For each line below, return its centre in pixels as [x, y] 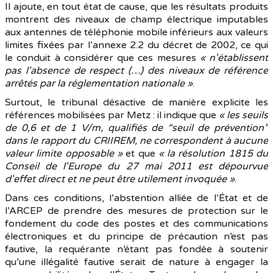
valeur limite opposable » [64, 154]
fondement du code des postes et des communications [136, 224]
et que [140, 154]
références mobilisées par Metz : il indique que [112, 115]
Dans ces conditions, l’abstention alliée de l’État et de [136, 198]
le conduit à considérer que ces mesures [102, 58]
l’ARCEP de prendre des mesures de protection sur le [136, 211]
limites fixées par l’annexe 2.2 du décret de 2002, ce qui [136, 45]
